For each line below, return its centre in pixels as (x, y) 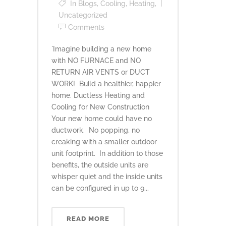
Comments (86, 27)
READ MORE (88, 219)
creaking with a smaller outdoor (104, 142)
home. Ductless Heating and (98, 95)
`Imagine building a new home (101, 49)
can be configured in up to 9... (100, 188)
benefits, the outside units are (100, 165)
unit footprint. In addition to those (107, 153)
